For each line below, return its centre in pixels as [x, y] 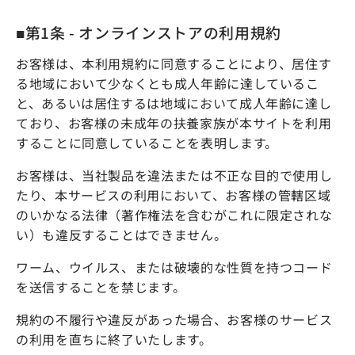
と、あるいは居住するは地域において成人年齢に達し [174, 103]
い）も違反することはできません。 [122, 234]
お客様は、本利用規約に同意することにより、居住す [174, 63]
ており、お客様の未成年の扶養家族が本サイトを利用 [174, 122]
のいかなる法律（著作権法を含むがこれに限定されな [174, 214]
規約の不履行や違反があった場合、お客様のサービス [174, 319]
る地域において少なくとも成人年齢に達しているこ [168, 83]
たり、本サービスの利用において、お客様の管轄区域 [174, 195]
